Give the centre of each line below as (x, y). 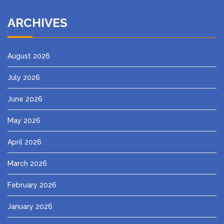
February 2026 (32, 185)
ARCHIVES (37, 22)
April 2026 (24, 142)
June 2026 (25, 99)
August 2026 (29, 56)
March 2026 (27, 163)
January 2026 (30, 206)
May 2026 (24, 120)
